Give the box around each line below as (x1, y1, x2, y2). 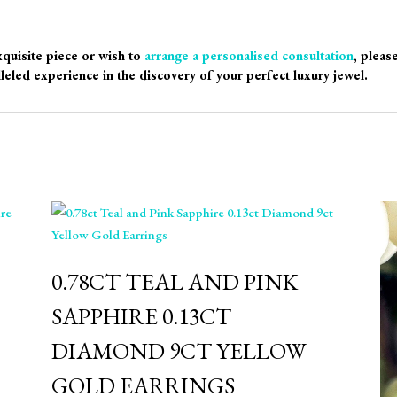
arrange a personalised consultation (144, 47, 354, 64)
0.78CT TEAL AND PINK (51, 267, 298, 297)
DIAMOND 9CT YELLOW (51, 336, 307, 366)
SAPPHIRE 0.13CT (51, 301, 231, 331)
